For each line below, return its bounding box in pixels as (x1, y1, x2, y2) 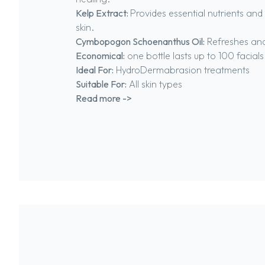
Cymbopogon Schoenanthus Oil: (76, 35, 205, 47)
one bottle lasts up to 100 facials (125, 50, 264, 62)
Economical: (76, 50, 125, 62)
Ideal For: (76, 64, 114, 76)
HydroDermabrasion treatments (114, 64, 250, 76)
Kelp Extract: (76, 7, 130, 19)
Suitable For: (76, 78, 127, 90)
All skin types (127, 78, 182, 90)
